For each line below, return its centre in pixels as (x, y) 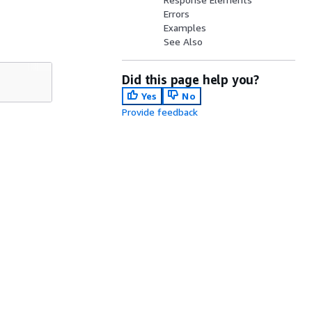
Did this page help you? (191, 79)
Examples (185, 28)
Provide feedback (160, 112)
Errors (177, 14)
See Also (184, 41)
